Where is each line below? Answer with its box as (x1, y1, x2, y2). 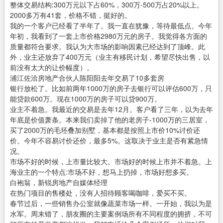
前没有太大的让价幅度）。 (10, 62, 94, 73)
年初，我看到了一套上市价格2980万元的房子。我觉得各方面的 (10, 31, 207, 41)
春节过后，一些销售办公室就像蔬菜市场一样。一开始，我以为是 (10, 198, 212, 209)
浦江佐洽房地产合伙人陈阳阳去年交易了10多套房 (10, 73, 164, 83)
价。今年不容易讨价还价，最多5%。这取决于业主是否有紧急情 (10, 135, 208, 146)
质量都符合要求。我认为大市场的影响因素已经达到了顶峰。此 (10, 41, 205, 52)
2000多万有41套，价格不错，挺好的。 (10, 10, 131, 20)
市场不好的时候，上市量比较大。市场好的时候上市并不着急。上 (10, 156, 212, 167)
